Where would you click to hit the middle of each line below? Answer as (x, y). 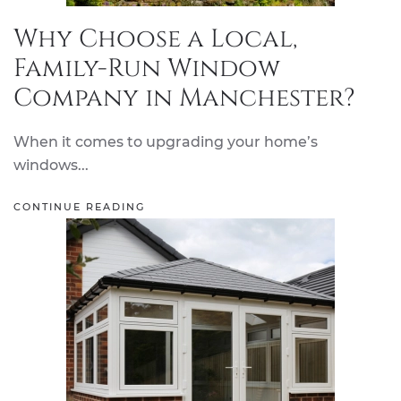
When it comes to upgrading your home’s (166, 142)
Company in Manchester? (184, 98)
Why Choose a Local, (155, 39)
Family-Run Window (147, 68)
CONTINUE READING (79, 207)
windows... (51, 165)
